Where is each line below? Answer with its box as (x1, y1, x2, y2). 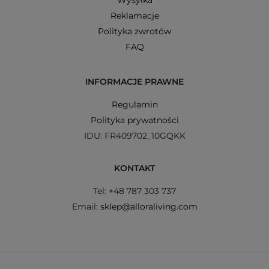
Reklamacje (110, 10, 159, 21)
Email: (71, 201, 100, 212)
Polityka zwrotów (98, 25, 171, 37)
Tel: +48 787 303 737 (93, 185, 176, 196)
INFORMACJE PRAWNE (85, 76, 184, 87)
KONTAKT (114, 162, 155, 174)
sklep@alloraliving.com (100, 201, 198, 212)
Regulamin (111, 98, 158, 110)
